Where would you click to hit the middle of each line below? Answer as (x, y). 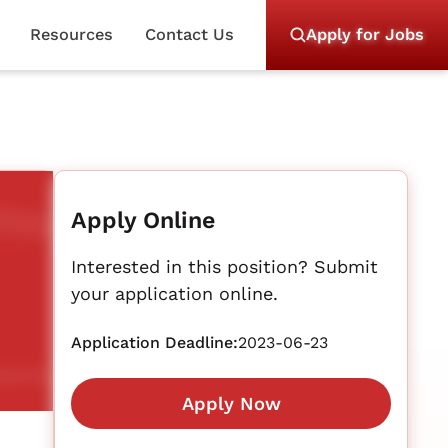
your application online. (175, 293)
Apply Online (143, 220)
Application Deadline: (155, 342)
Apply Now (231, 403)
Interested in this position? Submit (225, 266)
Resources (71, 34)
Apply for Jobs (365, 34)
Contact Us (189, 34)
